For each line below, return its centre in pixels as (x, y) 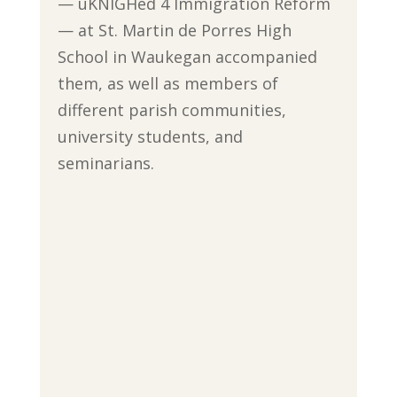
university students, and (150, 136)
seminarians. (105, 163)
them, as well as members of (167, 83)
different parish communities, (171, 110)
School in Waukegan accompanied (187, 57)
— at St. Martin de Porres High (174, 30)
